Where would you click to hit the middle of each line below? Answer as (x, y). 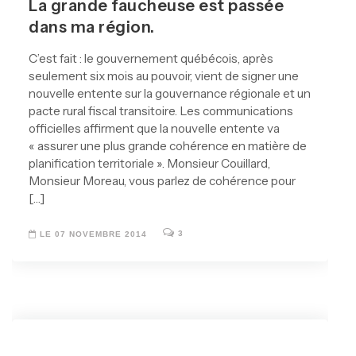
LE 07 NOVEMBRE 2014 (92, 234)
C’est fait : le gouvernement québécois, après (151, 59)
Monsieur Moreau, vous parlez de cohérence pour (162, 181)
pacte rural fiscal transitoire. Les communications (161, 111)
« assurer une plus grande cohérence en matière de (168, 146)
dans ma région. (92, 27)
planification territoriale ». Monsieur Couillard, (149, 164)
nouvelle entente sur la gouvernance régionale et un (170, 94)
